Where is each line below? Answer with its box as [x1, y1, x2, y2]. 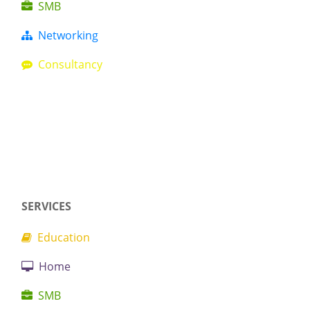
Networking [33, 27, 99, 43]
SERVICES [21, 198, 72, 214]
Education [32, 229, 91, 245]
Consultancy [33, 56, 103, 72]
